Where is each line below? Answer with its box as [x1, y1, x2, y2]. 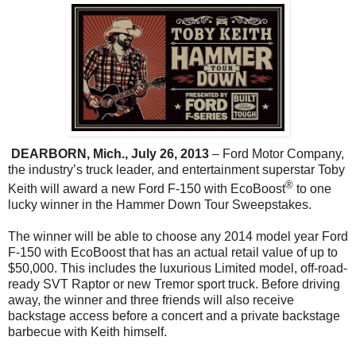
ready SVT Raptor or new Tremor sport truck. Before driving [8, 277, 340, 292]
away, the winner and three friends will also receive [8, 293, 294, 308]
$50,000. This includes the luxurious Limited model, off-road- [8, 261, 347, 276]
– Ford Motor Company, [209, 146, 344, 161]
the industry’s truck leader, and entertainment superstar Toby [8, 162, 345, 176]
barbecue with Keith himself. [8, 325, 167, 339]
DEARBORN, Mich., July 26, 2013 [11, 146, 209, 161]
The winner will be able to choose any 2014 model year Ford [8, 230, 348, 244]
